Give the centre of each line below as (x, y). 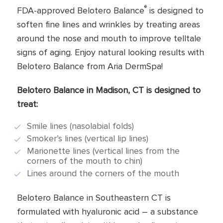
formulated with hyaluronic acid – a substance (107, 211)
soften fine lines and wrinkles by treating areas (108, 24)
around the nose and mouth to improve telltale (109, 38)
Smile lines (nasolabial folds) (80, 126)
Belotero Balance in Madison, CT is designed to (109, 90)
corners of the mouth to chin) (84, 161)
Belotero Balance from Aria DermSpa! (90, 66)
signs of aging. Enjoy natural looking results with (110, 52)
